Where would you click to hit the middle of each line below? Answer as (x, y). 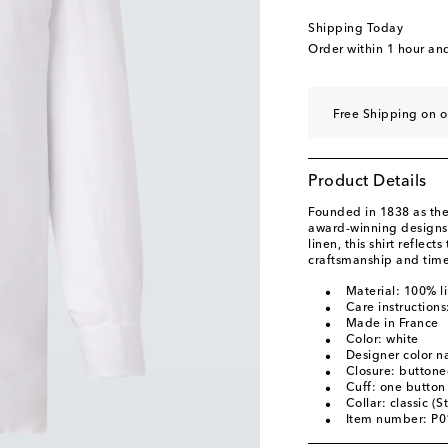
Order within (347, 50)
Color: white (382, 340)
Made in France (392, 324)
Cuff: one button (395, 388)
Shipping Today (355, 29)
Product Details (367, 182)
